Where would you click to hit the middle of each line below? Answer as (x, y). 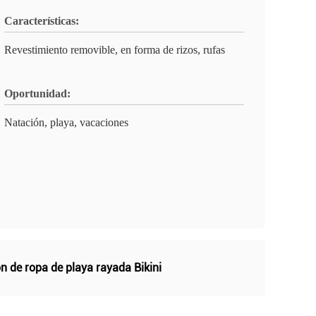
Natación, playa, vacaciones (66, 122)
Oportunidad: (37, 93)
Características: (42, 21)
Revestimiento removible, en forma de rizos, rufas (115, 50)
